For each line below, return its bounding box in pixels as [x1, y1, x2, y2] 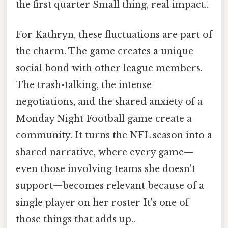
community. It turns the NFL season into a [16, 130, 212, 141]
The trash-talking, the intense [16, 79, 152, 91]
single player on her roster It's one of [16, 197, 189, 209]
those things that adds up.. [16, 214, 135, 225]
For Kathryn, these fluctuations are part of [16, 29, 212, 41]
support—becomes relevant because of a [16, 180, 204, 192]
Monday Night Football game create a [16, 113, 192, 125]
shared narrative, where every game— [16, 147, 193, 158]
